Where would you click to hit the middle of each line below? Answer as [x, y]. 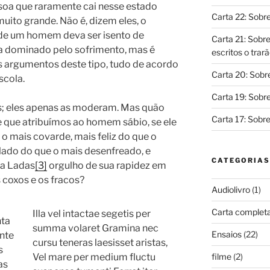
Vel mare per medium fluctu [94, 257]
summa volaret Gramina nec [96, 228]
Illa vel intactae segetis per [92, 213]
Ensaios [226, 234]
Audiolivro [231, 189]
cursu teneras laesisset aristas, [100, 242]
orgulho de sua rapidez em [107, 165]
